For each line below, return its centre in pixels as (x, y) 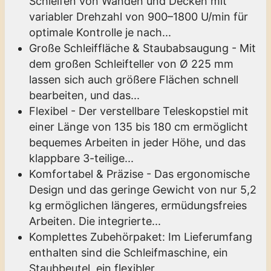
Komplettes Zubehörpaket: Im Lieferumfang (141, 237)
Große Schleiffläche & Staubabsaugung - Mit (142, 48)
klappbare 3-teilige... (81, 158)
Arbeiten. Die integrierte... (95, 221)
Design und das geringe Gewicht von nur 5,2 (143, 189)
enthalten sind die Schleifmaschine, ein (129, 252)
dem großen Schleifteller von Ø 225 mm (131, 64)
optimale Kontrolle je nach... (100, 32)
